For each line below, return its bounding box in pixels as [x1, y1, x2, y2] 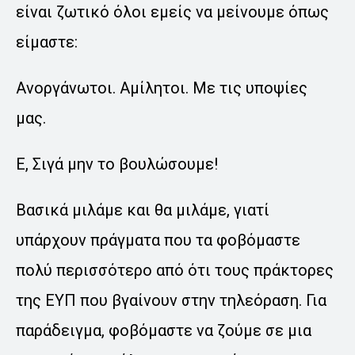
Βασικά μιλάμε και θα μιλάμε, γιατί [16, 200, 269, 220]
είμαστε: [16, 32, 78, 52]
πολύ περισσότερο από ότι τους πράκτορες [16, 261, 334, 281]
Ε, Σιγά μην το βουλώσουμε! [16, 155, 218, 174]
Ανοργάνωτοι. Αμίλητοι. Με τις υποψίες [16, 78, 307, 98]
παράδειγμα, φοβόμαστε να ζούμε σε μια [16, 321, 311, 341]
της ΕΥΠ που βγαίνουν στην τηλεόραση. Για [16, 291, 326, 311]
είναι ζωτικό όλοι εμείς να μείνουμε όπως [16, 2, 329, 22]
